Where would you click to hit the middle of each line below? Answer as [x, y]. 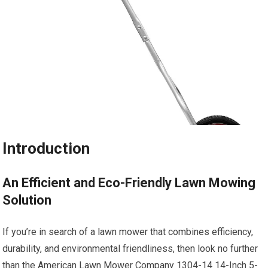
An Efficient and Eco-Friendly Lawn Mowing [129, 183]
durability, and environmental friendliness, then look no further [130, 249]
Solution [27, 200]
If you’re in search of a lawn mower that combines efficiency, [128, 232]
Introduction [46, 149]
